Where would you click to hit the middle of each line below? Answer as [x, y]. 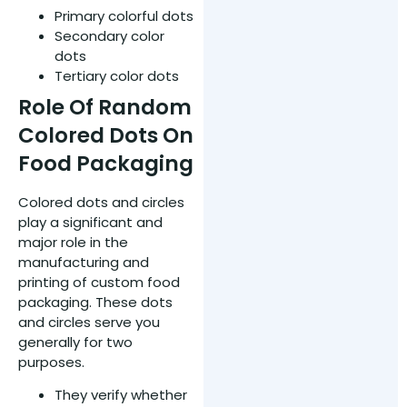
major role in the [73, 243]
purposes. [51, 362]
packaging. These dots [95, 303]
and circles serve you [89, 323]
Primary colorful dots [124, 16]
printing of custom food [99, 283]
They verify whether [121, 395]
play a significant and [90, 223]
